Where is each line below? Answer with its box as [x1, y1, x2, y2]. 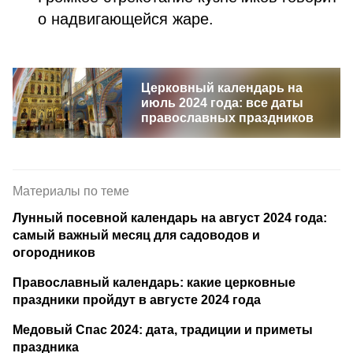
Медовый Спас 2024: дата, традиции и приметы [13, 323, 313, 336]
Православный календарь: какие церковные [13, 276, 295, 289]
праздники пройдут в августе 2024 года [13, 293, 261, 307]
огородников [13, 246, 95, 259]
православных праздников [140, 111, 314, 124]
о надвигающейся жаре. [38, 10, 214, 28]
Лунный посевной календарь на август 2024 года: [13, 211, 327, 225]
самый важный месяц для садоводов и [13, 229, 260, 242]
